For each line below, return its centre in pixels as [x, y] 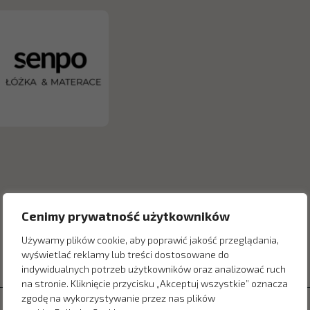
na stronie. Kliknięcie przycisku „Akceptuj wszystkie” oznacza [155, 283]
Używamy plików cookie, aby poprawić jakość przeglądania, [150, 239]
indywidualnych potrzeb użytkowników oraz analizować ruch [154, 268]
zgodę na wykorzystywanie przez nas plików [118, 298]
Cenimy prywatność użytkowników [126, 216]
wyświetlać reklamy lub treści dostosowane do [125, 254]
